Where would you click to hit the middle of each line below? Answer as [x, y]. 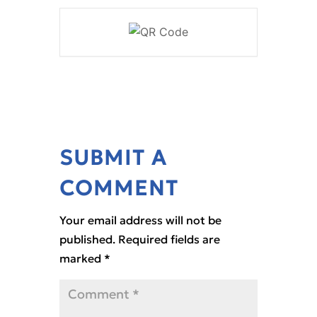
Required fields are [169, 240]
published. [87, 240]
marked [82, 259]
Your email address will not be [140, 220]
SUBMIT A [113, 158]
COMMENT [119, 189]
